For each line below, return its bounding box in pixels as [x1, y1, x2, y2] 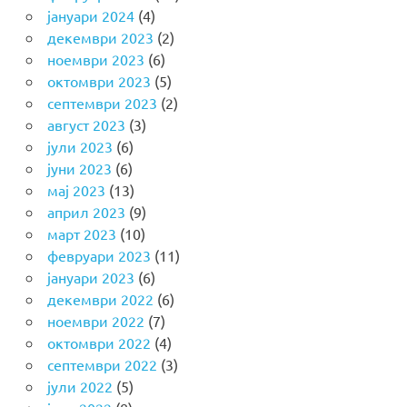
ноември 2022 [46, 311, 144, 330]
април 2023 [46, 202, 125, 221]
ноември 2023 [46, 49, 144, 68]
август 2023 [46, 114, 125, 134]
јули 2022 [46, 376, 113, 395]
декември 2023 [46, 27, 154, 46]
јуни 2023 [46, 158, 112, 177]
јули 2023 [46, 136, 113, 155]
